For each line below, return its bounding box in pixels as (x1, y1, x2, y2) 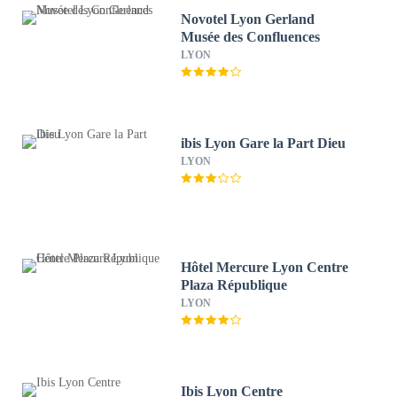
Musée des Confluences (181, 29, 321, 44)
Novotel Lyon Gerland (181, 12, 315, 27)
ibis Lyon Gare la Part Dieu (181, 136, 346, 151)
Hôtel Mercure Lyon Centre (181, 260, 349, 275)
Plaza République (181, 277, 288, 292)
